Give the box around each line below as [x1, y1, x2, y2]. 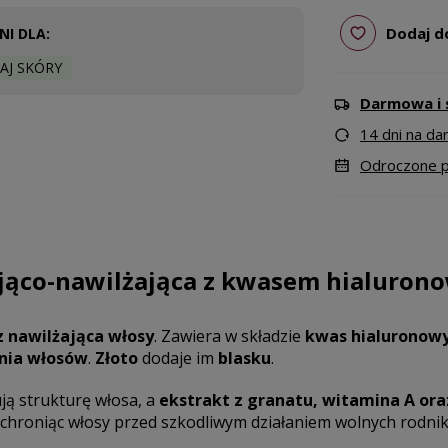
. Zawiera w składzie [153, 325, 305, 347]
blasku [217, 347, 271, 369]
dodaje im [137, 347, 218, 369]
